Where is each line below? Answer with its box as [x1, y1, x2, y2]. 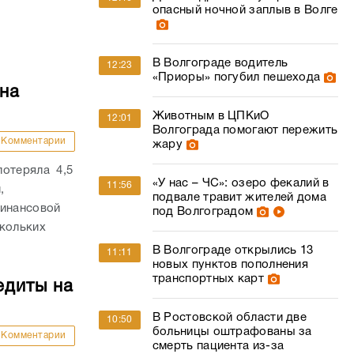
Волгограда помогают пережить [152, 125, 338, 136]
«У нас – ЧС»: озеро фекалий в [152, 178, 330, 189]
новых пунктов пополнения [152, 259, 309, 270]
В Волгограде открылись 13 [152, 245, 314, 256]
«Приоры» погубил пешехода [152, 72, 321, 83]
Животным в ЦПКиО [152, 111, 269, 122]
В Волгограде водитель [152, 58, 288, 69]
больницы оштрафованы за [152, 326, 312, 337]
